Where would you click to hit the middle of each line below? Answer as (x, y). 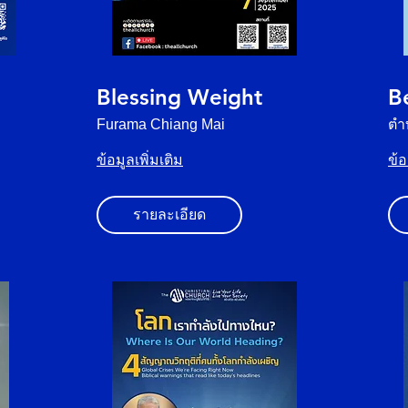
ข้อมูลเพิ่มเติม (140, 160)
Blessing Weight (179, 97)
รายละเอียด (169, 214)
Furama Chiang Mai (161, 124)
